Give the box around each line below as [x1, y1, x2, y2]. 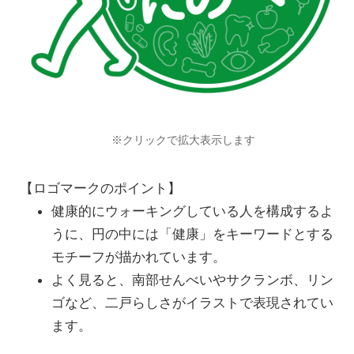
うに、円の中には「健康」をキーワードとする [51, 226, 333, 243]
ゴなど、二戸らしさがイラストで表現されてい [51, 295, 333, 311]
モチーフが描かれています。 [51, 249, 226, 265]
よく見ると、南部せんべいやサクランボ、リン [51, 272, 333, 288]
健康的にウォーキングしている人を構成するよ [51, 203, 333, 220]
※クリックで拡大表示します [111, 134, 255, 146]
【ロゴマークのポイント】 [20, 180, 181, 197]
